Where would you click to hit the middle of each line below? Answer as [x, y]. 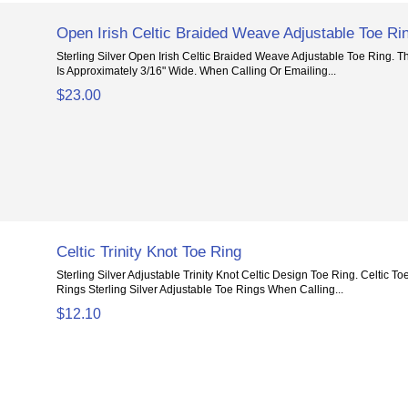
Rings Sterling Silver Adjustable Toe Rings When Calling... [200, 290]
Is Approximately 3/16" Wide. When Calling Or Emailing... [197, 71]
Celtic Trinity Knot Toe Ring [149, 252]
